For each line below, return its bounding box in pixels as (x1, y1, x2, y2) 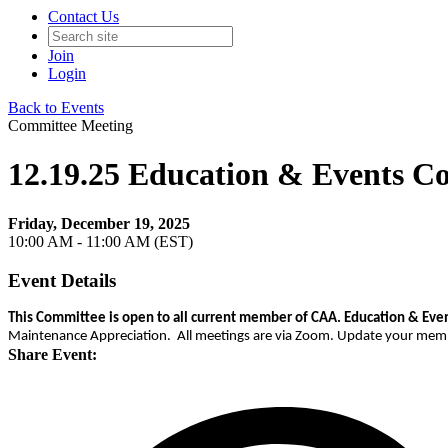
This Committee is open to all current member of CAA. (8, 311, 344, 327)
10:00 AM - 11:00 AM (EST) (8, 232, 193, 250)
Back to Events (8, 99, 104, 116)
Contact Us (48, 8, 119, 25)
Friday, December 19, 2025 (8, 214, 190, 232)
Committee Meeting (8, 117, 133, 134)
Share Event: (8, 346, 97, 364)
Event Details (8, 269, 116, 291)
